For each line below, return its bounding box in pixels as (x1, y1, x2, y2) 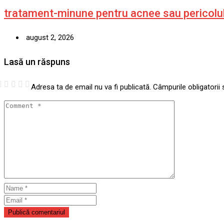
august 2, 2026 (24, 32, 74, 42)
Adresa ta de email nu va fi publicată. (31, 82, 151, 91)
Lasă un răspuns (4, 56, 70, 67)
